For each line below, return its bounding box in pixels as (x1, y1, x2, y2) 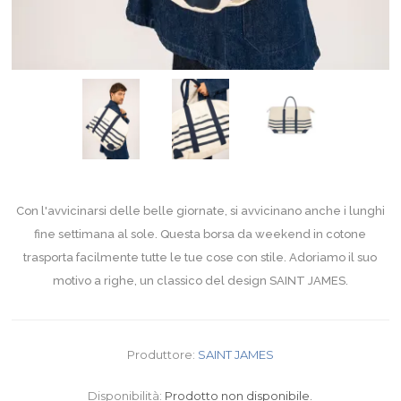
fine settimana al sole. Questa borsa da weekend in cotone (34, 226, 367, 241)
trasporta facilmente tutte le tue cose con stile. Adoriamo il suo (23, 250, 378, 264)
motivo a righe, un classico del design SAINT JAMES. (52, 273, 348, 287)
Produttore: (126, 346, 195, 362)
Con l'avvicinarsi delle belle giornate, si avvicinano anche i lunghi (15, 203, 385, 218)
